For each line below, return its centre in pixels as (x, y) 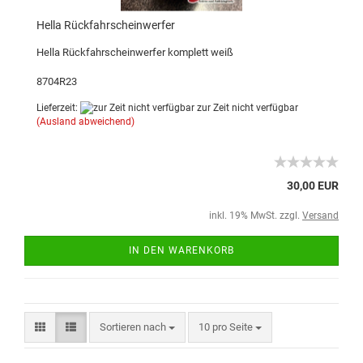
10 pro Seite (226, 327)
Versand (320, 216)
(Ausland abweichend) (85, 122)
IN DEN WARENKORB (181, 251)
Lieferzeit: (58, 107)
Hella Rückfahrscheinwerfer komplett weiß (135, 52)
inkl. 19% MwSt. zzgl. (256, 216)
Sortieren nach (134, 327)
